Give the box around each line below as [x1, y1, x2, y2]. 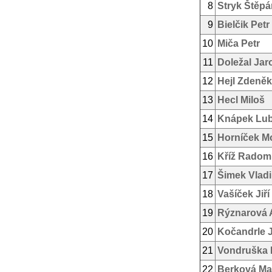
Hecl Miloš [217, 95, 265, 105]
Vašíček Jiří [217, 189, 270, 199]
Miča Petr [217, 38, 260, 49]
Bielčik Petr [217, 19, 270, 30]
